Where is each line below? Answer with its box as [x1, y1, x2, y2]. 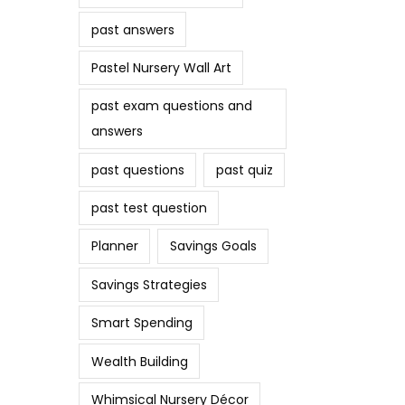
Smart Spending [90, 314, 193, 333]
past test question [90, 199, 207, 218]
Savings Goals [169, 237, 257, 256]
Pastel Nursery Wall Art [90, 58, 231, 77]
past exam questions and [90, 97, 252, 116]
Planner [90, 237, 138, 256]
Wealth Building [90, 352, 188, 371]
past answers [90, 20, 174, 39]
